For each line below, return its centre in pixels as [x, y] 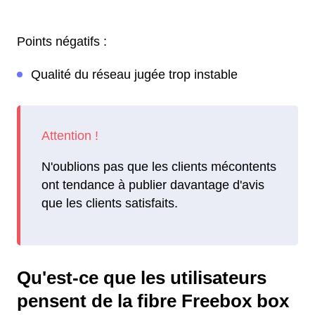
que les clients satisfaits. [110, 203]
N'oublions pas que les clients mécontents [159, 166]
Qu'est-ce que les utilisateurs [142, 278]
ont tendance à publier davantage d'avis [153, 185]
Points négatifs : [62, 41]
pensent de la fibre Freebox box [153, 301]
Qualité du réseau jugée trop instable [134, 75]
